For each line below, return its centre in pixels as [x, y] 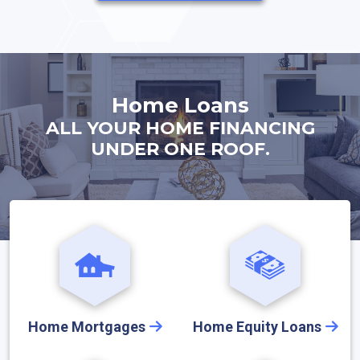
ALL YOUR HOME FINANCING [180, 128]
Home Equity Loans [257, 327]
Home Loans [180, 105]
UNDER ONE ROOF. [180, 149]
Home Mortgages [86, 327]
